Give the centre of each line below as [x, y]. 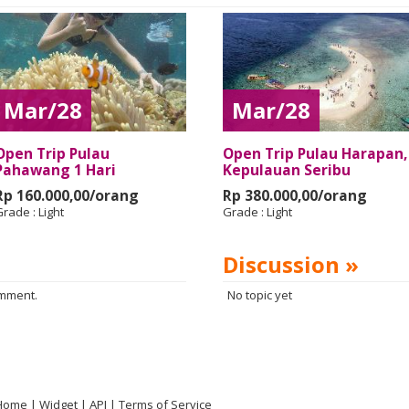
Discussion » [291, 264]
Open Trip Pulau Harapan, [315, 153]
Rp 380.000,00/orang [295, 195]
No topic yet [260, 295]
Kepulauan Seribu [287, 170]
